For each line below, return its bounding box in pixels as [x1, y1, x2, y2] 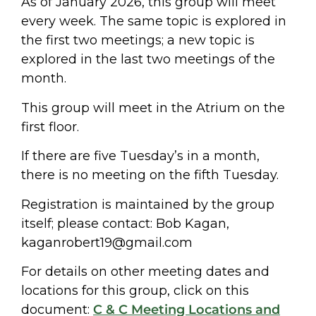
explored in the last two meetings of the [21, 51, 275, 68]
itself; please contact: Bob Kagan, [21, 215, 229, 231]
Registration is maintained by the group [21, 196, 274, 212]
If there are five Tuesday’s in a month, [21, 148, 260, 164]
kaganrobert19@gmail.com [21, 234, 193, 250]
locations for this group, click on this [21, 283, 249, 298]
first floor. [21, 119, 79, 135]
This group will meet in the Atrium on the [21, 99, 285, 116]
